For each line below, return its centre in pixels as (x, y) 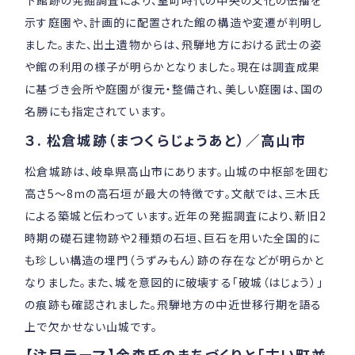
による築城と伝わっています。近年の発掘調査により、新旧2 (176, 215)
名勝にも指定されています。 (96, 111)
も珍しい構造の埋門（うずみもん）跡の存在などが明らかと (175, 260)
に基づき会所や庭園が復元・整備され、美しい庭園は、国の (174, 88)
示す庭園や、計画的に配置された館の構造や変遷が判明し (174, 22)
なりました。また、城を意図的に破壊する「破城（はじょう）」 (174, 282)
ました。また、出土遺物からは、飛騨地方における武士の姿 (174, 44)
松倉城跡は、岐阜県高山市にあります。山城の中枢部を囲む (177, 171)
